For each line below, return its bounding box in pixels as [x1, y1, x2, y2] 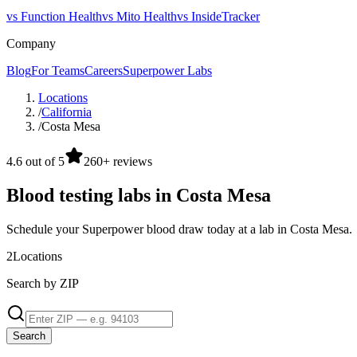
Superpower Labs [123, 64, 212, 78]
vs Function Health [6, 10, 102, 24]
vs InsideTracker [177, 10, 260, 24]
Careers [84, 64, 123, 78]
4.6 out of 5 [6, 155, 65, 169]
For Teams [31, 64, 84, 78]
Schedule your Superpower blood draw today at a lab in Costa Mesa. [6, 222, 352, 236]
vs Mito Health [102, 10, 177, 24]
